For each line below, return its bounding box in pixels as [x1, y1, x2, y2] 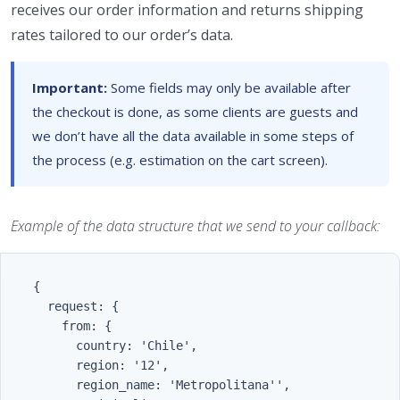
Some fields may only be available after [107, 78, 351, 96]
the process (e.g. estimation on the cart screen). [32, 150, 328, 169]
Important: [32, 78, 107, 96]
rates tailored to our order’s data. [11, 24, 233, 45]
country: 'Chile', [4, 338, 76, 354]
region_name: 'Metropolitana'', [4, 378, 76, 393]
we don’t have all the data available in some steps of [32, 126, 354, 145]
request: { [4, 299, 47, 314]
